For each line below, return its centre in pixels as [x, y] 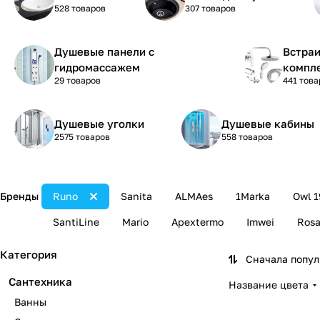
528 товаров [80, 8]
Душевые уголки [99, 124]
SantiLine [76, 222]
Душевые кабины [268, 124]
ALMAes [194, 196]
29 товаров [77, 80]
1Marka [253, 196]
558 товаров [247, 137]
